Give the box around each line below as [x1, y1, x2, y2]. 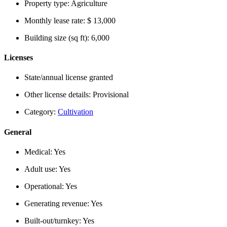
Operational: [24, 181, 65, 191]
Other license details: [24, 90, 93, 99]
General [4, 127, 31, 136]
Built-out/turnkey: [24, 216, 83, 225]
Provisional [93, 90, 129, 99]
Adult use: [24, 164, 59, 173]
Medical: [24, 147, 54, 156]
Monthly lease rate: [24, 16, 87, 25]
